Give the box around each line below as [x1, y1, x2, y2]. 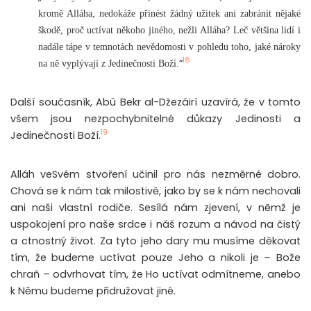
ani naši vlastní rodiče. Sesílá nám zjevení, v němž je [10, 200, 301, 215]
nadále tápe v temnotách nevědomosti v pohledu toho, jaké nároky [38, 40, 301, 52]
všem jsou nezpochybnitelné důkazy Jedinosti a [10, 111, 301, 126]
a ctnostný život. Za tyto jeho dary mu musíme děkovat [10, 233, 301, 248]
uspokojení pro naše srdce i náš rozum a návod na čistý [10, 217, 301, 231]
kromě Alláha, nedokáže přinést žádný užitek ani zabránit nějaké [38, 7, 301, 19]
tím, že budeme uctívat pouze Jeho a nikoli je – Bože [10, 250, 301, 264]
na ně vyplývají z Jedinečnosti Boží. [38, 57, 179, 69]
